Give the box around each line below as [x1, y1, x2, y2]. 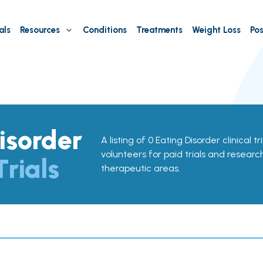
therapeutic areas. [100, 163, 180, 174]
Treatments [136, 25, 183, 35]
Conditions [82, 25, 127, 35]
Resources [19, 25, 60, 35]
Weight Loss [191, 25, 241, 35]
